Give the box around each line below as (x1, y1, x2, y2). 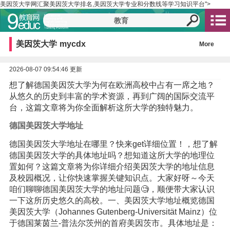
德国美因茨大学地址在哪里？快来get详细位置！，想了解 (9, 139, 218, 148)
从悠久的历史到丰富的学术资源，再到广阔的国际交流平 (9, 92, 215, 101)
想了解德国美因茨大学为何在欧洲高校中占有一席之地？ (9, 81, 215, 89)
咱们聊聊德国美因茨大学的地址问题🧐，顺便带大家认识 (9, 184, 215, 194)
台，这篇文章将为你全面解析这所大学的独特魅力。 (9, 103, 198, 112)
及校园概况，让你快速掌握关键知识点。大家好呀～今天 (9, 173, 215, 182)
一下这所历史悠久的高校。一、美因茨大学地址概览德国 (9, 196, 215, 205)
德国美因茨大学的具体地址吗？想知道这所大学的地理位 (9, 150, 215, 160)
